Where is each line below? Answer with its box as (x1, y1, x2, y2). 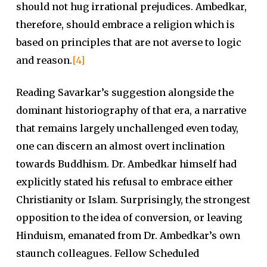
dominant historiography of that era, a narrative (15, 104, 246, 116)
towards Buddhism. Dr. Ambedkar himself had (15, 158, 237, 170)
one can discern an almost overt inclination (15, 140, 225, 152)
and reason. (15, 54, 72, 66)
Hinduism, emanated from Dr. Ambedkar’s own (15, 229, 240, 241)
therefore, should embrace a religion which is (15, 18, 235, 30)
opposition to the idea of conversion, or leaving (15, 212, 243, 223)
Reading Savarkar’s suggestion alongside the (15, 86, 234, 98)
